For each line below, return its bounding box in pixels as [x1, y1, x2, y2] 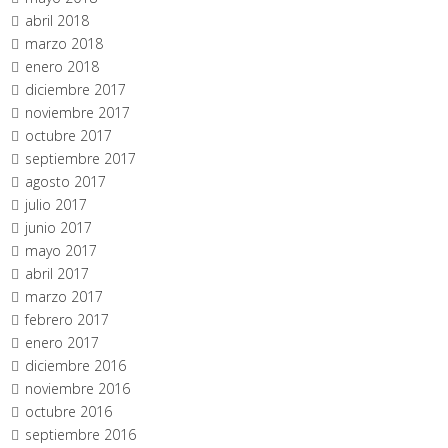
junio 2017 [25, 218, 93, 237]
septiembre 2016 [25, 425, 137, 444]
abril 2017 [25, 264, 90, 283]
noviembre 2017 [25, 103, 131, 122]
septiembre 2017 [25, 149, 137, 168]
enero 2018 [25, 57, 100, 76]
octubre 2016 [25, 402, 113, 421]
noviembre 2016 [25, 379, 131, 398]
